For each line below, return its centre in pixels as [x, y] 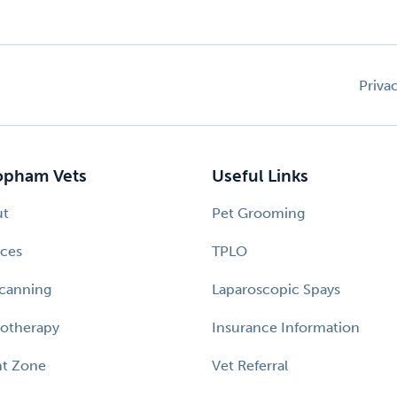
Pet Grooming [258, 213]
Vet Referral [250, 366]
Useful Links [260, 176]
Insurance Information [286, 327]
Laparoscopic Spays [276, 289]
